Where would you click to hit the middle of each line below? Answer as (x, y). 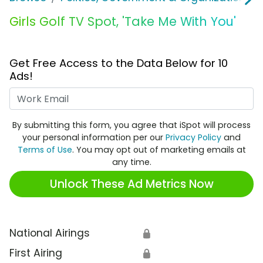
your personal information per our (94, 138)
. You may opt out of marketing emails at (159, 150)
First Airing (36, 253)
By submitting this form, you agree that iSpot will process (131, 125)
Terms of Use (45, 150)
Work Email (159, 95)
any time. (131, 162)
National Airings (50, 233)
